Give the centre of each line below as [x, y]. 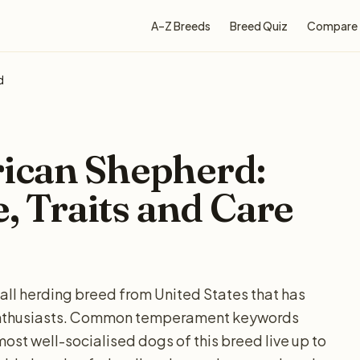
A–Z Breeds [181, 26]
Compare [332, 26]
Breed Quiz [259, 26]
